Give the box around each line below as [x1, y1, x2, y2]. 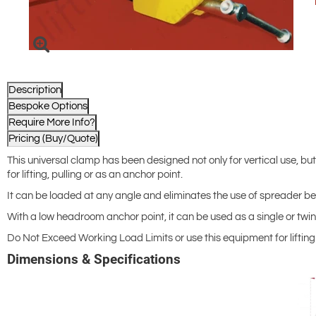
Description [8, 85, 61, 96]
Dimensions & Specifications [7, 251, 181, 268]
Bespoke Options [8, 101, 87, 112]
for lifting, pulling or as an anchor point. [7, 169, 183, 181]
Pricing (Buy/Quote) [8, 133, 98, 145]
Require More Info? [8, 117, 95, 128]
